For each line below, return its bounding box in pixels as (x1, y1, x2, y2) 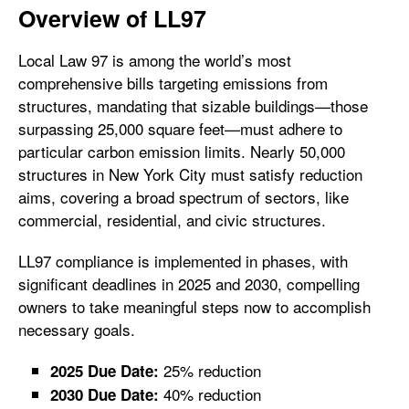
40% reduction (159, 383, 261, 405)
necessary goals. (18, 318, 140, 341)
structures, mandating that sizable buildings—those (18, 94, 368, 117)
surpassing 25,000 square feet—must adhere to (18, 117, 342, 140)
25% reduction (159, 359, 261, 382)
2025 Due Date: (50, 360, 159, 382)
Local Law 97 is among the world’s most (18, 48, 291, 71)
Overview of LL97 (18, 2, 206, 35)
